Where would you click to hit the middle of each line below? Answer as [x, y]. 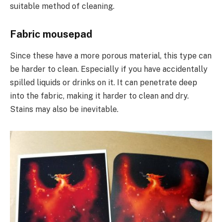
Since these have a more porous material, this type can [111, 56]
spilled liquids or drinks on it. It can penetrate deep [104, 83]
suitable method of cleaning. [62, 6]
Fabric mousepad [51, 34]
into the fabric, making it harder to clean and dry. [99, 96]
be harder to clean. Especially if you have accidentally [109, 69]
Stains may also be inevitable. [64, 110]
